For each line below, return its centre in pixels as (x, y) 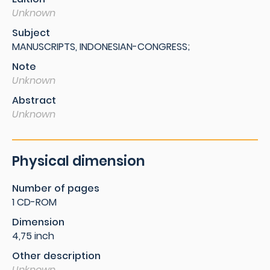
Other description (56, 256)
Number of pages (56, 188)
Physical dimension (79, 161)
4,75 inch (33, 236)
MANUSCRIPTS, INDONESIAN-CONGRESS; (101, 47)
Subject (31, 33)
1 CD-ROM (34, 202)
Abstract (34, 100)
